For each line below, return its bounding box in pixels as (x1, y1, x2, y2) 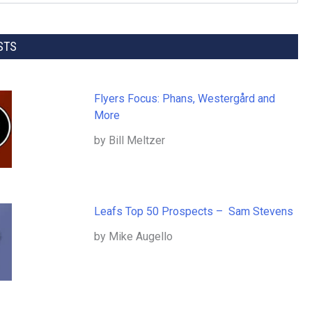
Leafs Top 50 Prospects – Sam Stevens (93, 205, 296, 219)
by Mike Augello (93, 230, 173, 244)
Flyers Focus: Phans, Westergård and (93, 92, 275, 106)
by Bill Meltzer (93, 134, 165, 148)
